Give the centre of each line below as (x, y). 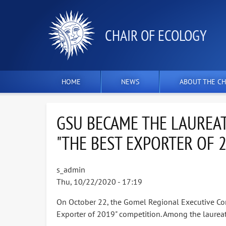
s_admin (71, 169)
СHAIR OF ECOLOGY (156, 35)
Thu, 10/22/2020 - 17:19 (99, 182)
